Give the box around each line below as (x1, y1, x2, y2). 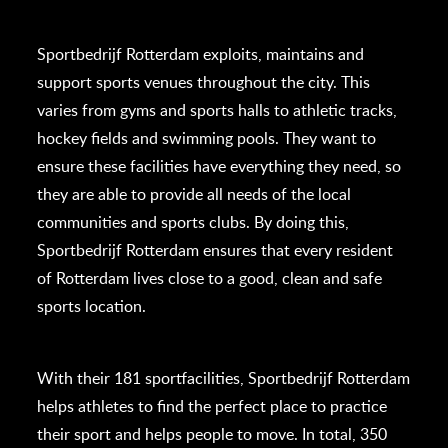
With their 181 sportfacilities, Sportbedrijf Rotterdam (37, 368, 411, 387)
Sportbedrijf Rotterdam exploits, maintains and (37, 44, 365, 63)
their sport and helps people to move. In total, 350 (37, 424, 388, 443)
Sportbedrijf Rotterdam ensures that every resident (37, 240, 394, 259)
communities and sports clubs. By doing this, (37, 212, 350, 231)
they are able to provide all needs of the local (37, 184, 352, 203)
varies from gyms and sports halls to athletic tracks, (37, 100, 398, 119)
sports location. (37, 296, 147, 315)
